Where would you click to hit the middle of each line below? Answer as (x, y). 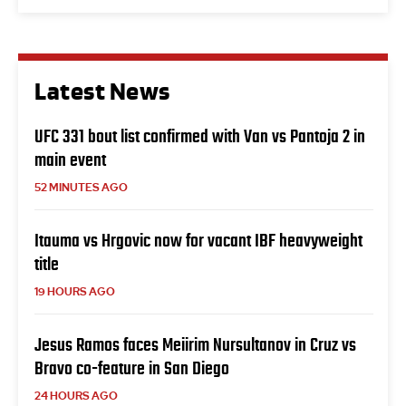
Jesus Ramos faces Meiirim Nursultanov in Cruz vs (195, 344)
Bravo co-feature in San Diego (132, 367)
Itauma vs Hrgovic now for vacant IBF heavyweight (198, 240)
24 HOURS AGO (76, 396)
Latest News (102, 92)
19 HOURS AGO (75, 291)
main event (70, 159)
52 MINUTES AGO (81, 187)
